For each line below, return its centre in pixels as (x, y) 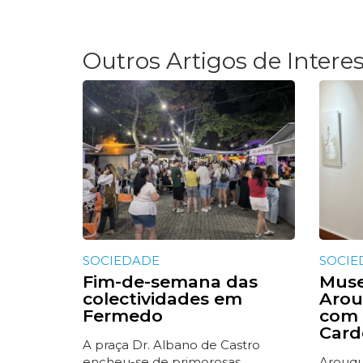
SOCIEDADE (121, 261)
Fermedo (123, 316)
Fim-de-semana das (170, 282)
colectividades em (162, 299)
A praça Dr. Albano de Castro (171, 345)
